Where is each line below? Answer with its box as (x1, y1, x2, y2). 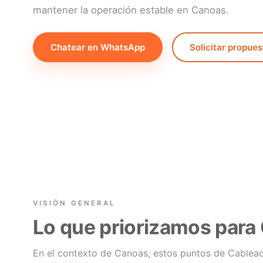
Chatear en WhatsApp (50, 41, 145, 53)
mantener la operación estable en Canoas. (33, 4, 229, 16)
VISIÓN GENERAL (33, 199, 116, 208)
